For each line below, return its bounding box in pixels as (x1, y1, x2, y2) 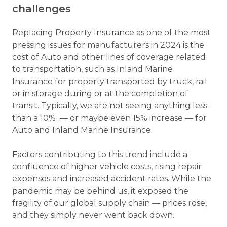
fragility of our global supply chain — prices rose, (12, 198, 207, 208)
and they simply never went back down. (12, 210, 178, 220)
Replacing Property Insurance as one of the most (12, 28, 211, 38)
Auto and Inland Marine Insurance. (12, 125, 157, 135)
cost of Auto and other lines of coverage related (12, 52, 206, 62)
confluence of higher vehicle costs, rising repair (12, 162, 202, 172)
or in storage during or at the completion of (12, 89, 188, 99)
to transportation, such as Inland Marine (12, 64, 173, 74)
